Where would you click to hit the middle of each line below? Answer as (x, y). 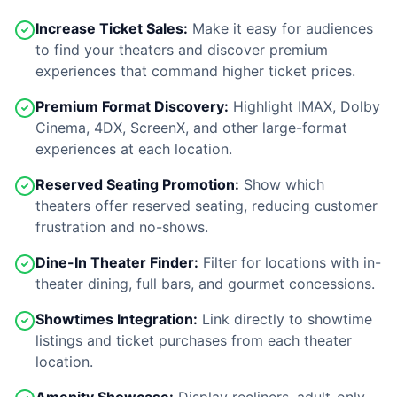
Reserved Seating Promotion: (137, 184)
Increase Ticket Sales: (112, 28)
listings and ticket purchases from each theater (194, 340)
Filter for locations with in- (290, 262)
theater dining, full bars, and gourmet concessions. (205, 284)
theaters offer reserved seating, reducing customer (206, 206)
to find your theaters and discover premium (182, 50)
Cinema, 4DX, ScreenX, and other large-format (191, 128)
